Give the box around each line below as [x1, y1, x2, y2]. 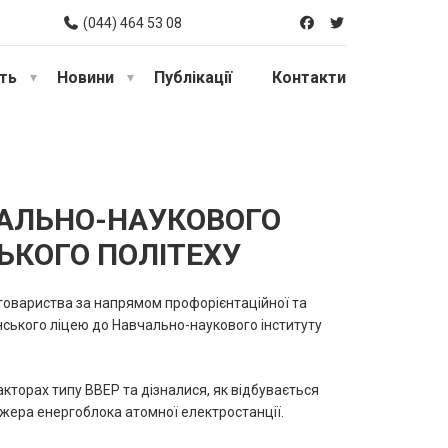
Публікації [154, 67, 232, 87]
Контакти [272, 67, 346, 87]
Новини [57, 67, 114, 87]
